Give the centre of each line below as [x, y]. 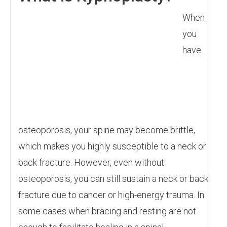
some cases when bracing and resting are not [107, 211]
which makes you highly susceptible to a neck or [112, 146]
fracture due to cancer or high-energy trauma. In [111, 195]
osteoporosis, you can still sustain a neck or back [113, 179]
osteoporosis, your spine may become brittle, [107, 130]
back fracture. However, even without [91, 162]
